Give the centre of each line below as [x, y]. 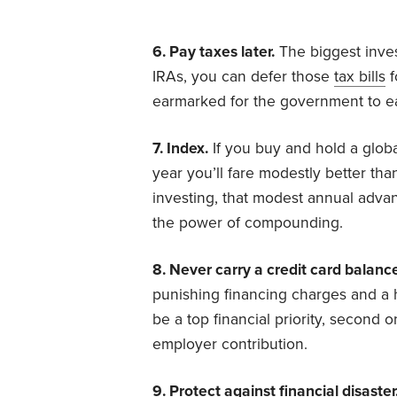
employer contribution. [230, 344]
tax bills [360, 76]
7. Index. [180, 148]
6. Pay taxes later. [214, 51]
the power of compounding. [248, 222]
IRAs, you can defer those [243, 76]
